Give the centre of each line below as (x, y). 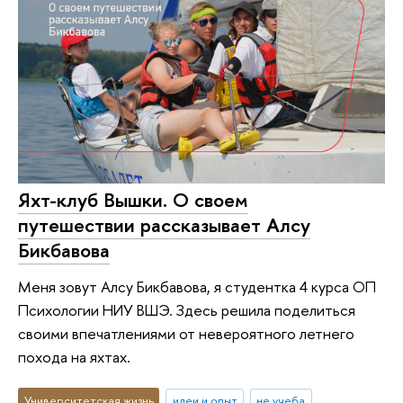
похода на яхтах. (74, 356)
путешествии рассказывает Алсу (164, 225)
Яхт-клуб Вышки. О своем (133, 200)
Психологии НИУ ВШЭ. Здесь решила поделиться (187, 309)
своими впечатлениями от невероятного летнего (186, 333)
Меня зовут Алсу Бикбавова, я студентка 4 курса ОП (197, 286)
